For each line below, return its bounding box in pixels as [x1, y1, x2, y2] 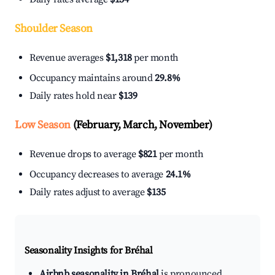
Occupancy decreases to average [29, 168, 166, 181]
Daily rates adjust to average [29, 186, 147, 199]
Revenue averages [29, 52, 106, 64]
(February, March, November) [71, 118, 212, 133]
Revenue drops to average [29, 148, 138, 161]
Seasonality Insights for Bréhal [25, 244, 153, 257]
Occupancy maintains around [29, 72, 155, 85]
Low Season [15, 118, 71, 133]
